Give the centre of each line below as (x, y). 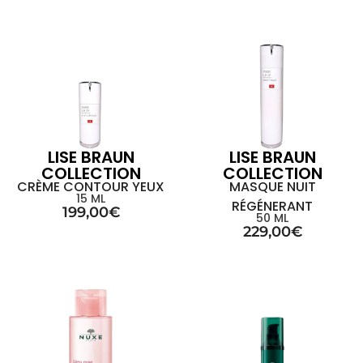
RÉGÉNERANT (272, 206)
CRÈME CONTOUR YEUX (91, 187)
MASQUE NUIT (272, 187)
